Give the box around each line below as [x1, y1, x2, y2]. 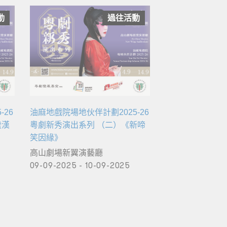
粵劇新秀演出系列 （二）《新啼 [29, 121, 145, 130]
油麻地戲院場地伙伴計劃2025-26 [29, 108, 149, 117]
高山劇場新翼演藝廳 [29, 147, 103, 158]
